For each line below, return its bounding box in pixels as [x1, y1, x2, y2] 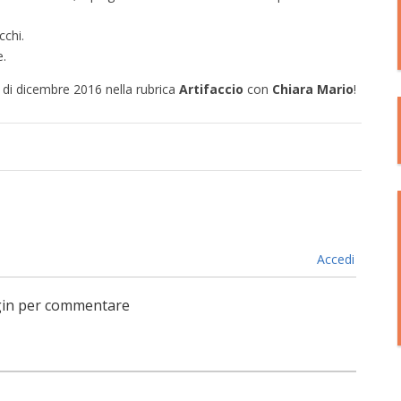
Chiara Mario [269, 80, 354, 98]
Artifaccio [179, 80, 247, 98]
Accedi [312, 251, 354, 269]
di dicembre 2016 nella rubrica [3, 80, 179, 98]
